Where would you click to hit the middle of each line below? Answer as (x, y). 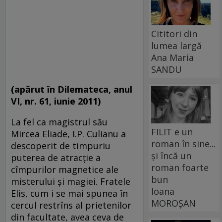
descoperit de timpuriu (61, 146)
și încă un (171, 155)
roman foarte (180, 167)
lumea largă (177, 45)
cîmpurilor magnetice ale (65, 170)
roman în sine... (184, 143)
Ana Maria (173, 57)
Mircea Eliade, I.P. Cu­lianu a (68, 134)
